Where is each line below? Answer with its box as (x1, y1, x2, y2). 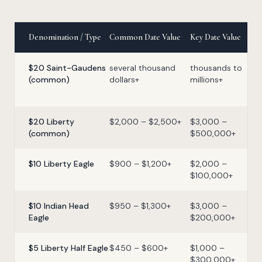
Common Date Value (109, 32, 181, 43)
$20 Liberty (29, 116, 74, 127)
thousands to (190, 63, 242, 74)
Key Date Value (190, 32, 241, 43)
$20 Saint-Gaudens (29, 63, 106, 74)
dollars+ (109, 74, 139, 85)
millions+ (190, 74, 223, 85)
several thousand (109, 63, 175, 74)
